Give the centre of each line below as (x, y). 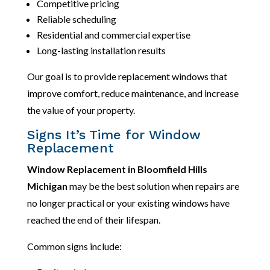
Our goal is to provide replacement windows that (127, 77)
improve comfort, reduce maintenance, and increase (133, 93)
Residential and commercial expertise (113, 35)
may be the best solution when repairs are (153, 186)
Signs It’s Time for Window (114, 135)
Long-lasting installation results (101, 51)
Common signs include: (74, 246)
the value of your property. (81, 110)
